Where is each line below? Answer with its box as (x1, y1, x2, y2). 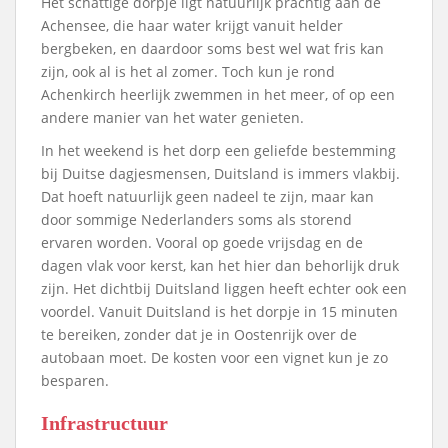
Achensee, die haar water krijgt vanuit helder (41, 15, 343, 35)
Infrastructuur (41, 411, 168, 434)
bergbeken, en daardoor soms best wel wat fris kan (41, 38, 384, 58)
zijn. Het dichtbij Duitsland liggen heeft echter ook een (41, 278, 407, 298)
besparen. (41, 370, 109, 390)
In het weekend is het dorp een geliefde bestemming (41, 140, 396, 160)
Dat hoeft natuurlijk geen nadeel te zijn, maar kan (41, 186, 374, 206)
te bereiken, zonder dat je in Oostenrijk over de (41, 324, 357, 344)
